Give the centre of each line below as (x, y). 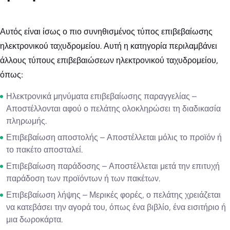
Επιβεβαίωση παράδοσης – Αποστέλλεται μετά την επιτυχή (113, 166)
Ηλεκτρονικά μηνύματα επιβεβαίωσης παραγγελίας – (101, 96)
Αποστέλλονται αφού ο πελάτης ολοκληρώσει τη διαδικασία (113, 108)
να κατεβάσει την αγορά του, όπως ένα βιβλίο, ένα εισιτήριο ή (116, 207)
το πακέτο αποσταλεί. (44, 149)
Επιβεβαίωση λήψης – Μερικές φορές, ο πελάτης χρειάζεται (113, 195)
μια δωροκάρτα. (34, 219)
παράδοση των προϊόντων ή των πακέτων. (83, 178)
